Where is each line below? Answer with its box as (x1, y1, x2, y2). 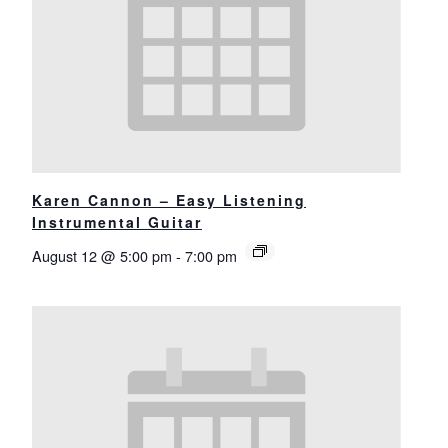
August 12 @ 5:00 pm (32, 244, 172, 266)
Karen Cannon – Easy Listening (32, 189, 306, 210)
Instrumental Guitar (32, 211, 202, 232)
